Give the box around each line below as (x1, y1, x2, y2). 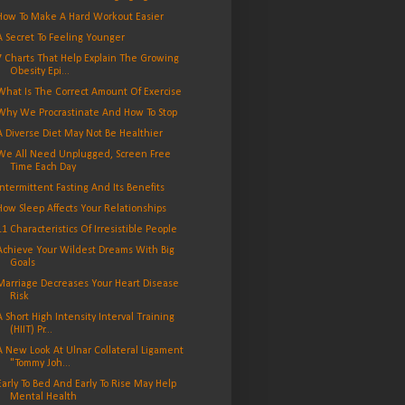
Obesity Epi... (9, 66, 70, 78)
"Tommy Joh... (9, 358, 71, 370)
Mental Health (9, 391, 77, 403)
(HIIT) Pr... (9, 325, 52, 336)
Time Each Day (9, 162, 76, 174)
